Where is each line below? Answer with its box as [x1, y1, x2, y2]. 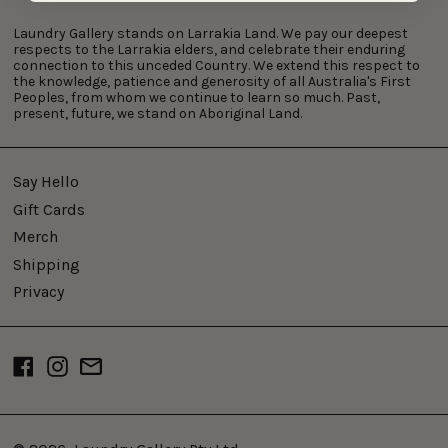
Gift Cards [12, 199, 85, 219]
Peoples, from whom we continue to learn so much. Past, [12, 89, 380, 107]
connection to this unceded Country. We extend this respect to [12, 57, 420, 75]
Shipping [12, 254, 80, 274]
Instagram [66, 354, 142, 374]
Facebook [33, 354, 103, 374]
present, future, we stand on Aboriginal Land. [12, 105, 302, 123]
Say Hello [12, 172, 79, 192]
